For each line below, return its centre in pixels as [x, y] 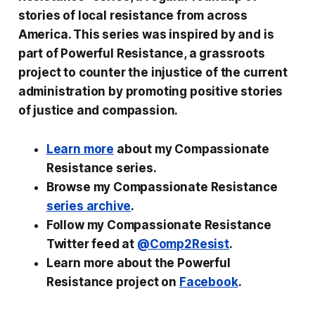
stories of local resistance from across [133, 15]
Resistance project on [112, 282]
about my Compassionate [192, 149]
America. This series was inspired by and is [146, 34]
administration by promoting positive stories [150, 91]
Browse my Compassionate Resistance [162, 187]
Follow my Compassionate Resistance [159, 225]
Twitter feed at [91, 244]
